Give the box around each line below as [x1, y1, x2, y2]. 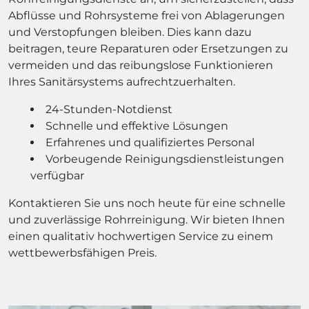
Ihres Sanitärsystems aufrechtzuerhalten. [8, 74, 235, 88]
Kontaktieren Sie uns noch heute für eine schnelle [8, 196, 286, 210]
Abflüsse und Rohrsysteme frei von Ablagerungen [8, 8, 285, 22]
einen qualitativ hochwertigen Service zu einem [8, 229, 273, 243]
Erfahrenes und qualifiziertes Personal [46, 135, 255, 149]
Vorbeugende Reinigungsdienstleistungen [46, 152, 284, 166]
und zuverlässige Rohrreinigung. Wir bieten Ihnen [8, 212, 285, 226]
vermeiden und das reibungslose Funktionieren [8, 58, 273, 72]
